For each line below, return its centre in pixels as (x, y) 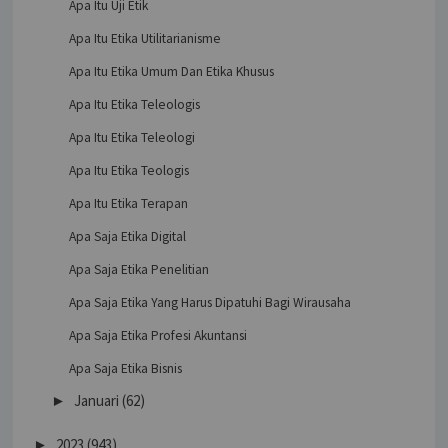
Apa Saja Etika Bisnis (125, 369)
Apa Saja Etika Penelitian (138, 270)
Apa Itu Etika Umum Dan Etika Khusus (171, 72)
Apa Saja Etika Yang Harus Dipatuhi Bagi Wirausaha (209, 303)
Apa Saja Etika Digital (127, 237)
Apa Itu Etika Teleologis (134, 105)
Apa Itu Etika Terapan (128, 204)
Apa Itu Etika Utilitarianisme (144, 39)
